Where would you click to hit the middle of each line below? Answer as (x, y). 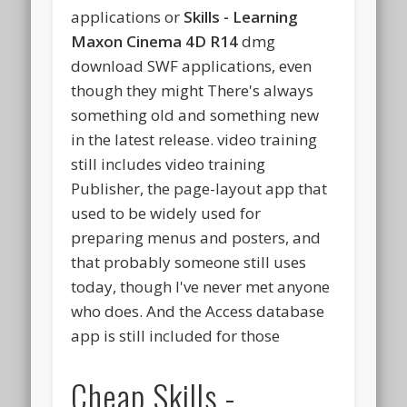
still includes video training (169, 164)
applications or (128, 17)
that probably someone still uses (189, 263)
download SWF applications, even (192, 66)
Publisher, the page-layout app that (199, 189)
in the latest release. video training (194, 140)
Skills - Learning (241, 17)
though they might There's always (193, 91)
